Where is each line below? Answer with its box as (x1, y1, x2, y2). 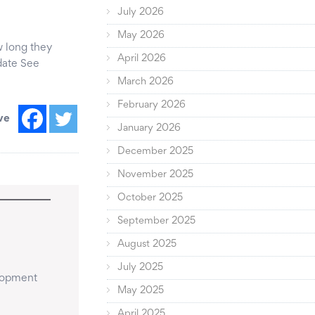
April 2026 (117, 54, 167, 64)
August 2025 (117, 240, 177, 250)
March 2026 (117, 77, 174, 87)
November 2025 (117, 170, 194, 180)
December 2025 (117, 147, 194, 157)
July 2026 (117, 8, 165, 18)
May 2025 (117, 286, 165, 296)
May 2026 (117, 31, 165, 41)
